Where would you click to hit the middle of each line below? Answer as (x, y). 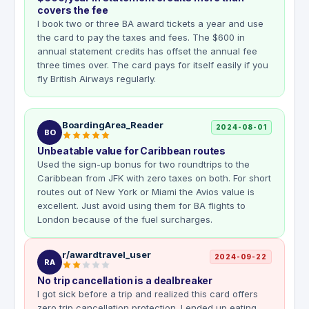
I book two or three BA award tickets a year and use (151, 24)
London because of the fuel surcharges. (125, 220)
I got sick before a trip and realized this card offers (148, 294)
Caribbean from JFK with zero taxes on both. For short (154, 178)
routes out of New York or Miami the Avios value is (146, 192)
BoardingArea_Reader (113, 125)
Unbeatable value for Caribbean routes (132, 151)
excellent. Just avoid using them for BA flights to (142, 206)
